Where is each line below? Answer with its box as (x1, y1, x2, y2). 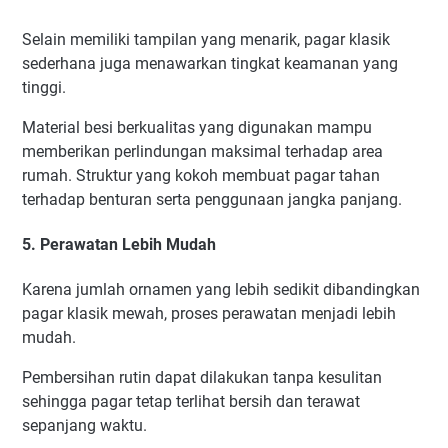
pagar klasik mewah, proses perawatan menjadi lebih (22, 304, 396, 324)
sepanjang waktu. (22, 416, 147, 436)
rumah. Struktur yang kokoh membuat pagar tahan (22, 165, 380, 185)
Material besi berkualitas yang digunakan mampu (22, 117, 372, 137)
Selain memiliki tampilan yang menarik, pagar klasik (22, 29, 390, 49)
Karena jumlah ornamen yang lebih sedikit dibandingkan (22, 280, 420, 300)
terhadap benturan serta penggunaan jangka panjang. (22, 189, 402, 209)
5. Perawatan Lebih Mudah (22, 234, 216, 254)
